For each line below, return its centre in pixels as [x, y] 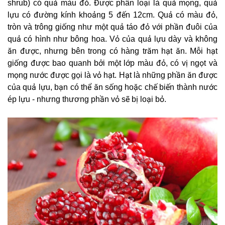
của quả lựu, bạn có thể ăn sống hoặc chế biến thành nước [113, 87]
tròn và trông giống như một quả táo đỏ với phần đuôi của [113, 27]
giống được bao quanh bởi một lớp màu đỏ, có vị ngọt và [113, 63]
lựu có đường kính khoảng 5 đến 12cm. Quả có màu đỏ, [113, 15]
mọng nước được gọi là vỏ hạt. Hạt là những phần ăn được [113, 75]
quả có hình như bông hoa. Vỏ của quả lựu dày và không [113, 39]
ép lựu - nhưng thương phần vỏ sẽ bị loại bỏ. [87, 99]
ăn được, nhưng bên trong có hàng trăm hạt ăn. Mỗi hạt [113, 51]
